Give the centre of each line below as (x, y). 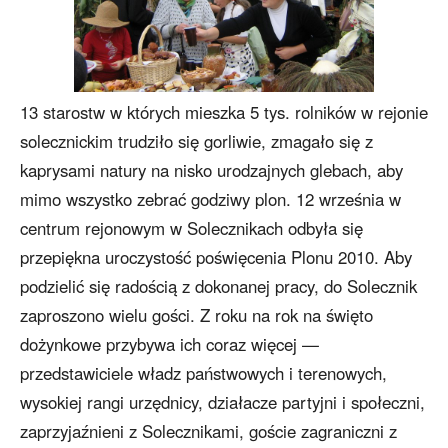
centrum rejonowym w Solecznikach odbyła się (191, 228)
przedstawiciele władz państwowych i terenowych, (203, 373)
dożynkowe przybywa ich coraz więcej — (169, 344)
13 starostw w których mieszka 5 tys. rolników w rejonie (224, 112)
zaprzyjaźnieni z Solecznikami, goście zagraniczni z (208, 431)
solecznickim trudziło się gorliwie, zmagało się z (196, 141)
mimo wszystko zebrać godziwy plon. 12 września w (210, 199)
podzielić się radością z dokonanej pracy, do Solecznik (218, 286)
